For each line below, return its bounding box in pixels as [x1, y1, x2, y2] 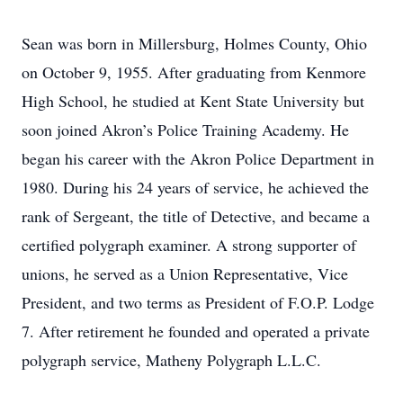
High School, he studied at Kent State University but [22, 90, 364, 112]
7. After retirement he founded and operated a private [22, 320, 370, 342]
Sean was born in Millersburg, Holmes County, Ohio [22, 32, 367, 54]
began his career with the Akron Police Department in [22, 148, 374, 169]
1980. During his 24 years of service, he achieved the [22, 176, 369, 198]
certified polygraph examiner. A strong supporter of [22, 234, 356, 255]
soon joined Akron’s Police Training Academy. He [22, 119, 349, 140]
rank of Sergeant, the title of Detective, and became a [22, 205, 370, 227]
